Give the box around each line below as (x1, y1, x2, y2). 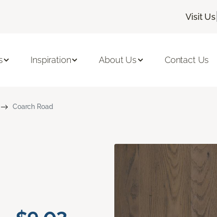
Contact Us (164, 55, 209, 65)
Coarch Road (12, 102, 53, 110)
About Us (99, 55, 137, 65)
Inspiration (31, 55, 71, 65)
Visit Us (186, 11, 216, 22)
